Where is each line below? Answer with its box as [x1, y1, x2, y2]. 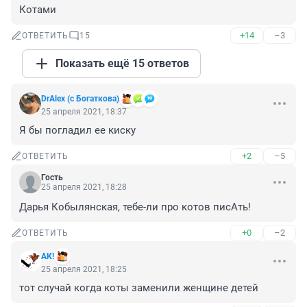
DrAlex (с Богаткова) [41, 94, 119, 104]
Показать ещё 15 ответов [56, 57, 189, 71]
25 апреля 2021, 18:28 [41, 182, 127, 193]
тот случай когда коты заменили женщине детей [19, 282, 258, 295]
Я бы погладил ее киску [19, 124, 136, 137]
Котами [19, 3, 56, 16]
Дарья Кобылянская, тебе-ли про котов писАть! [19, 201, 251, 214]
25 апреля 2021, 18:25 [41, 265, 127, 275]
